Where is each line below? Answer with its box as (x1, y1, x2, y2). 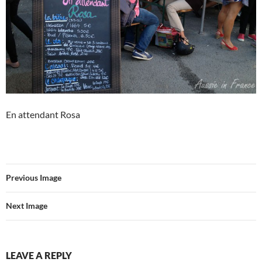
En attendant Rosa (6, 108, 80, 120)
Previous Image (6, 172, 61, 182)
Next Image (6, 200, 47, 211)
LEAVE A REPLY (6, 249, 72, 261)
